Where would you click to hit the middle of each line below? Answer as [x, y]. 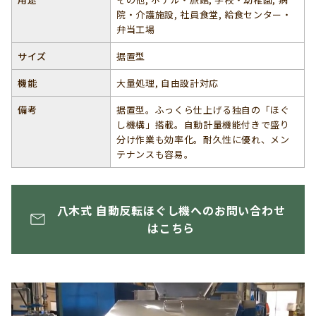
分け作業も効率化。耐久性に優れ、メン [203, 139]
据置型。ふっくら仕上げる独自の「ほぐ [203, 110]
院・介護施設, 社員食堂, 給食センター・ [204, 14]
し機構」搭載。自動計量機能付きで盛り [203, 124]
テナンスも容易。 [155, 154]
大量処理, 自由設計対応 [168, 83]
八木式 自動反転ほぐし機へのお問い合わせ [171, 210]
